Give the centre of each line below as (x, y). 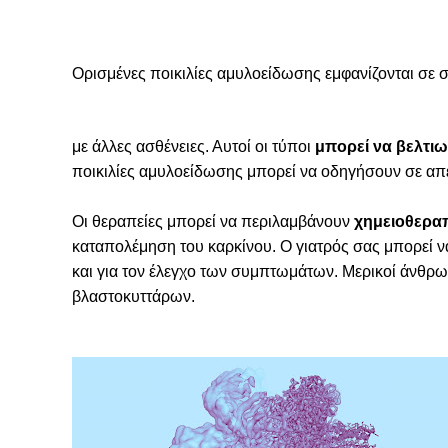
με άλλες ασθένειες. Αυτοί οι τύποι (193, 146)
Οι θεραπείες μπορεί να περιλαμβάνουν (213, 221)
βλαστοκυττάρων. (133, 296)
